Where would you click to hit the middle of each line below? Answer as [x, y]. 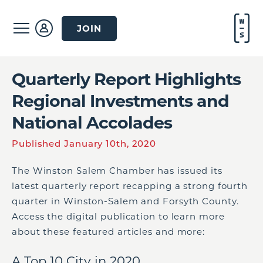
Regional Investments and [120, 101]
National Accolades [92, 122]
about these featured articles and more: [109, 232]
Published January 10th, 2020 [84, 144]
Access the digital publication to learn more [118, 216]
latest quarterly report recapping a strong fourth [130, 186]
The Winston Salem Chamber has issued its [117, 171]
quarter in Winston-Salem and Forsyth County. [125, 201]
